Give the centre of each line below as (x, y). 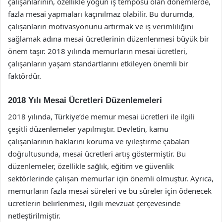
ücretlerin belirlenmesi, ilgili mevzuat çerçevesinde (94, 203)
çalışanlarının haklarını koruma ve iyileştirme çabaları (99, 141)
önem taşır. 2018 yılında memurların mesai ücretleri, (98, 51)
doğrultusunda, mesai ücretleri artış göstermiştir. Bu (97, 153)
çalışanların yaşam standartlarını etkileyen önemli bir (98, 63)
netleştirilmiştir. (34, 215)
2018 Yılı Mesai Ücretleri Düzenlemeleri (85, 100)
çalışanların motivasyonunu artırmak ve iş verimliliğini (101, 26)
